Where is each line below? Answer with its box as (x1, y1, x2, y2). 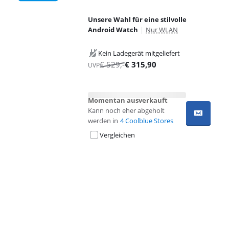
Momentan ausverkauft (88, 96, 168, 105)
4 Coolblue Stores (120, 116, 173, 125)
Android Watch (88, 25, 138, 34)
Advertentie (10, 151, 45, 160)
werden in (88, 116, 118, 125)
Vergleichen (100, 130, 135, 140)
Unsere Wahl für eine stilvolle (88, 15, 187, 24)
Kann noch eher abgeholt (88, 106, 165, 115)
